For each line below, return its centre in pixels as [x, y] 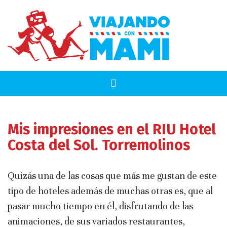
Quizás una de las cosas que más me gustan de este [112, 176]
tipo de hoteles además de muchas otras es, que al [110, 191]
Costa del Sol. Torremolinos [99, 145]
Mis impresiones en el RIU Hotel [112, 129]
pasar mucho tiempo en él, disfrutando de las [100, 206]
